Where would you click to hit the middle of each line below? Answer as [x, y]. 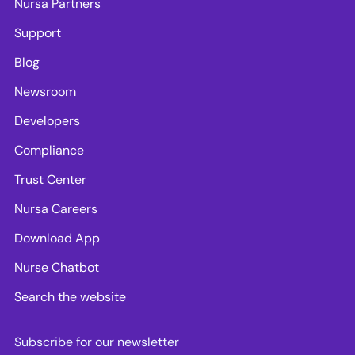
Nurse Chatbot [57, 267]
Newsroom [45, 91]
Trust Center [50, 179]
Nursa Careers [56, 208]
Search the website [70, 296]
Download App [57, 238]
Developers [47, 120]
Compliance [49, 150]
